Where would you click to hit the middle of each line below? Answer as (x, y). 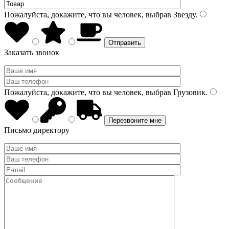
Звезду (183, 15)
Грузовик (188, 92)
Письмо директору (37, 130)
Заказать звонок (32, 52)
